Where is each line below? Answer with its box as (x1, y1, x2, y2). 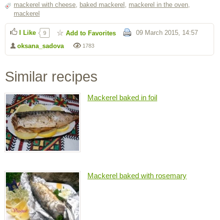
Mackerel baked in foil (87, 93, 158, 102)
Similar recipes (5, 69, 98, 85)
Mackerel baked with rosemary (87, 171, 187, 180)
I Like (19, 29, 36, 37)
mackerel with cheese (14, 1, 76, 9)
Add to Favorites (66, 29, 116, 37)
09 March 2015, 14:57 (136, 29, 198, 37)
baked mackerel (80, 1, 125, 9)
